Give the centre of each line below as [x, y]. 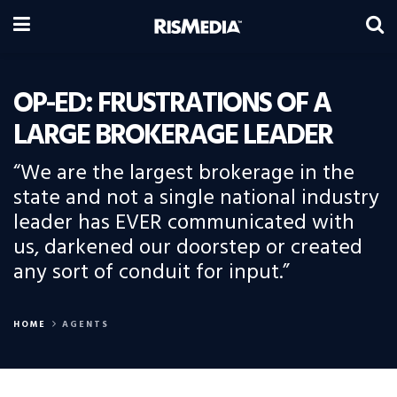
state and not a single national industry [196, 198]
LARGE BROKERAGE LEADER [173, 136]
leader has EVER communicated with [184, 223]
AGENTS [86, 324]
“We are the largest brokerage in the [184, 174]
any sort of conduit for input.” [152, 273]
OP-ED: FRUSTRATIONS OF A [172, 104]
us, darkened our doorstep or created [188, 248]
